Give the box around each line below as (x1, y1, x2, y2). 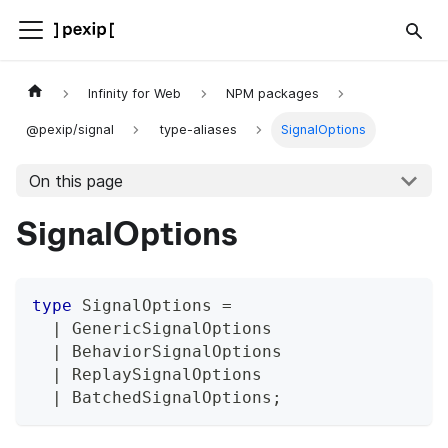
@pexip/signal (26, 122, 115, 138)
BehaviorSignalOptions (62, 342, 282, 362)
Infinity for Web (88, 86, 182, 102)
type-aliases (158, 122, 237, 138)
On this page (28, 170, 123, 191)
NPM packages (225, 86, 319, 102)
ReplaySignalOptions (62, 365, 262, 385)
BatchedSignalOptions (62, 388, 272, 408)
